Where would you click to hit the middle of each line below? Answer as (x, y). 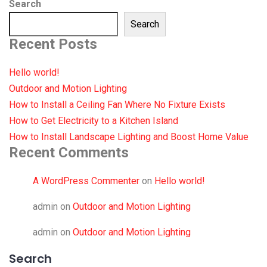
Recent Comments (69, 152)
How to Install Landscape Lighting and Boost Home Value (129, 136)
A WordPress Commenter (86, 181)
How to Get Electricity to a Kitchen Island (94, 120)
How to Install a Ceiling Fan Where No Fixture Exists (117, 104)
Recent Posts (53, 44)
